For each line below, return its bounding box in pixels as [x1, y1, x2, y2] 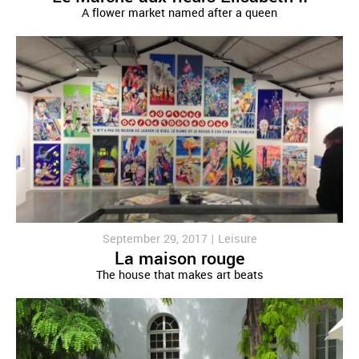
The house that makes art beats [95, 266, 264, 284]
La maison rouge [115, 246, 244, 272]
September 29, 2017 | [102, 230, 218, 248]
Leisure [217, 230, 257, 248]
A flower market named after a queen [82, 5, 277, 22]
